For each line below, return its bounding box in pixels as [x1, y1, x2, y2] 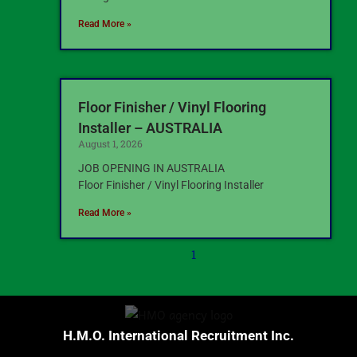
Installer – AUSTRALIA [78, 119, 222, 136]
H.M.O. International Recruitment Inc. [63, 327, 294, 343]
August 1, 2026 [78, 136, 143, 150]
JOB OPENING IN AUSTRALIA [78, 161, 225, 175]
